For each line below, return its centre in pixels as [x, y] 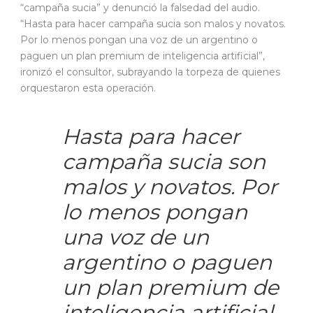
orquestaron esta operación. [88, 88]
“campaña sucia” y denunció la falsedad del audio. [140, 8]
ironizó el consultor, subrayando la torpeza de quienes [150, 72]
